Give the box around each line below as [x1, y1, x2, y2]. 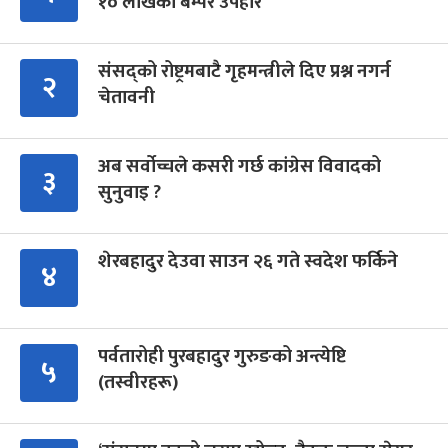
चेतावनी [98, 81, 155, 113]
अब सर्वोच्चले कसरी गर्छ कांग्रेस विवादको [98, 150, 381, 182]
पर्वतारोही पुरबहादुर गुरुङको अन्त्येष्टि [98, 340, 346, 372]
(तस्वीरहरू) [98, 366, 178, 398]
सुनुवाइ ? [98, 176, 161, 208]
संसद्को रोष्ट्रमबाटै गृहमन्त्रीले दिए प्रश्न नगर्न [98, 55, 391, 87]
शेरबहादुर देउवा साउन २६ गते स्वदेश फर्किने [98, 245, 398, 277]
